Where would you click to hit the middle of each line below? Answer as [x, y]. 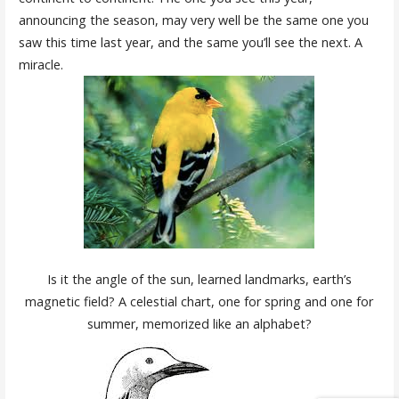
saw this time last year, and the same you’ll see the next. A [190, 43]
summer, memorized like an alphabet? [199, 324]
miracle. [41, 65]
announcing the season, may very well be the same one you [193, 20]
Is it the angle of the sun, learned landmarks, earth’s [199, 280]
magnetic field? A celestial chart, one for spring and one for [199, 302]
